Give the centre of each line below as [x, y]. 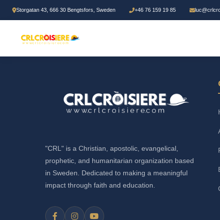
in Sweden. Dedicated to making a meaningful [116, 173]
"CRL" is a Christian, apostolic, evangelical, [112, 149]
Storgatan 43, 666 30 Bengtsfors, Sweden [66, 10]
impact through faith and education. [100, 185]
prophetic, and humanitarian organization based [120, 161]
